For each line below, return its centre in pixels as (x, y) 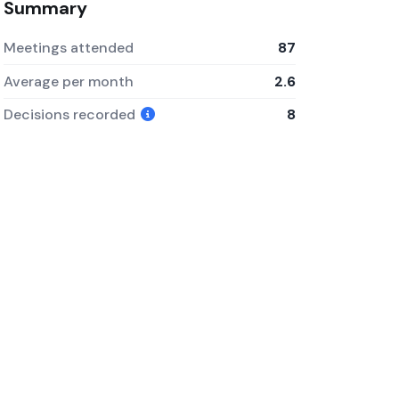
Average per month (68, 81)
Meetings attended (68, 47)
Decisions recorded (71, 115)
